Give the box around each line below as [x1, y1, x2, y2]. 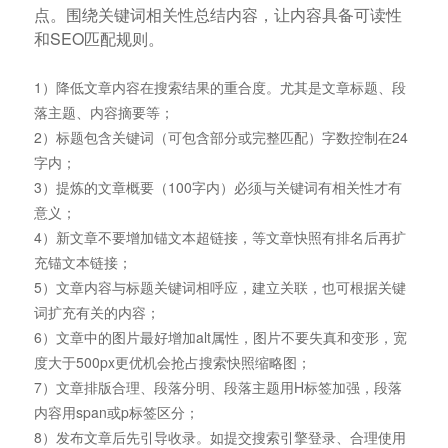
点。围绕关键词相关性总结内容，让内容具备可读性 [33, 2, 402, 26]
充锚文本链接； [33, 251, 132, 272]
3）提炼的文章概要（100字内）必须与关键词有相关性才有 [33, 176, 402, 197]
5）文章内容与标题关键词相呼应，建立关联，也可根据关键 [33, 276, 406, 297]
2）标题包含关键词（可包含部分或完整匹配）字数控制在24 [33, 126, 408, 147]
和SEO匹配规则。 [33, 26, 164, 50]
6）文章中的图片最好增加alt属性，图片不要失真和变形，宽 [33, 326, 407, 347]
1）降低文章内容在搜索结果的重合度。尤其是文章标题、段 [33, 76, 406, 97]
